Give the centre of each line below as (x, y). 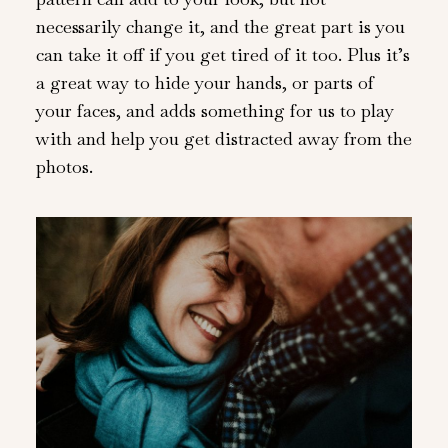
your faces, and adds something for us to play (214, 110)
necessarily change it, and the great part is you (220, 26)
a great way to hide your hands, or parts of (204, 82)
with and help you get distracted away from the (223, 138)
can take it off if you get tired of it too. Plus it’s (222, 54)
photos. (64, 166)
